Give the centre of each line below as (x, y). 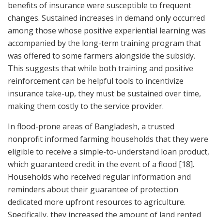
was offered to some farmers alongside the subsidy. (101, 56)
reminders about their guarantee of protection (93, 190)
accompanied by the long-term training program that (104, 43)
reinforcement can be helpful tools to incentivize (96, 81)
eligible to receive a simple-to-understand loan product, (108, 152)
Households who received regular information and (99, 177)
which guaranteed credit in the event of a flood (93, 164)
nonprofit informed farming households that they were (108, 139)
